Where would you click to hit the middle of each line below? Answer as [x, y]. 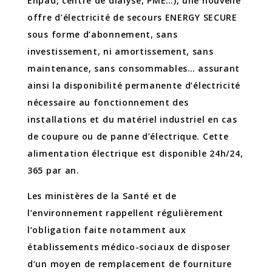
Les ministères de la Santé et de [102, 195]
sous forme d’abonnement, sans [103, 34]
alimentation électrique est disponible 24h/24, [135, 153]
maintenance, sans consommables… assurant [134, 68]
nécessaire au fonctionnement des [108, 102]
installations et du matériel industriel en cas [132, 119]
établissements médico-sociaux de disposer [129, 246]
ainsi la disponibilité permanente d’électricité [134, 85]
